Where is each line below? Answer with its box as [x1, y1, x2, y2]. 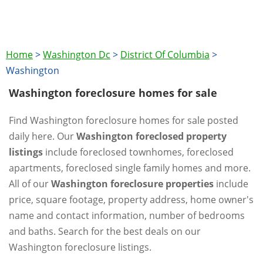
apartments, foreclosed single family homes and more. [9, 161, 251, 174]
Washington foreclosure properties [51, 177, 214, 190]
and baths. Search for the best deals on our [9, 225, 201, 238]
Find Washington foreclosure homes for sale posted [9, 114, 238, 127]
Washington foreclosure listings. [9, 241, 151, 254]
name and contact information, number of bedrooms [9, 209, 245, 222]
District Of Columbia [120, 48, 210, 61]
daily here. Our [9, 130, 76, 143]
